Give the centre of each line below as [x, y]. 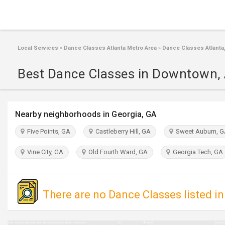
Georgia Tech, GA [196, 152]
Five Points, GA [47, 131]
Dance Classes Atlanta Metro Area [109, 48]
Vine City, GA [44, 152]
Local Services [38, 48]
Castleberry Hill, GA [122, 131]
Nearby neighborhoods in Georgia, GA [86, 114]
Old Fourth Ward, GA [117, 152]
